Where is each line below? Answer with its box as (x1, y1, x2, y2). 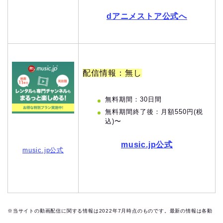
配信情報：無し (83, 69, 142, 77)
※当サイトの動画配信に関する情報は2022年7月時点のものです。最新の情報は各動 (7, 208, 213, 214)
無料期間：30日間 (105, 96, 162, 103)
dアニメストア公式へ (106, 11, 187, 20)
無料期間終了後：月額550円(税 (105, 108, 203, 115)
